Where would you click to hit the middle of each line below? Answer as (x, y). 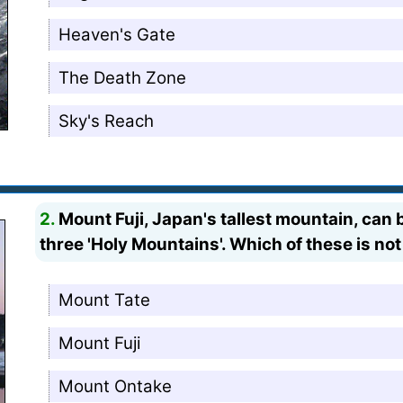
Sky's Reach (107, 121)
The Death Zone (123, 77)
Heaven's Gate (117, 34)
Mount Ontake (116, 386)
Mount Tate (105, 300)
